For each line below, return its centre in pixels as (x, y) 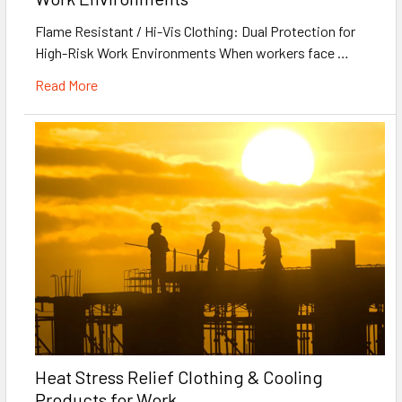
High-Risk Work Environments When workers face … (192, 52)
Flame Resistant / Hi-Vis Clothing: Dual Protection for (195, 31)
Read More (66, 84)
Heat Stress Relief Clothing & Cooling (179, 376)
